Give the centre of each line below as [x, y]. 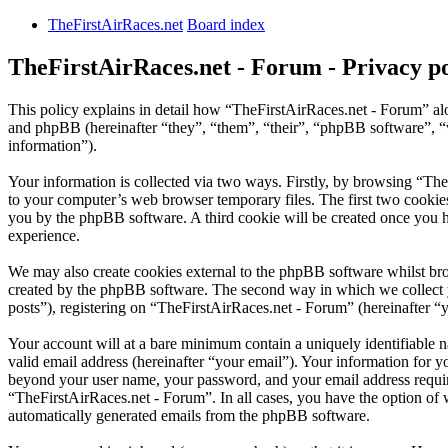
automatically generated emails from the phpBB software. [189, 416]
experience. [44, 236]
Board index [226, 25]
